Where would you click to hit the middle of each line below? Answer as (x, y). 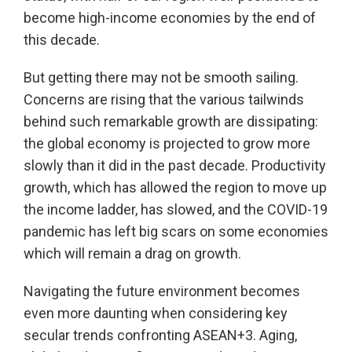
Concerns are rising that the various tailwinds (164, 99)
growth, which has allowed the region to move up (175, 187)
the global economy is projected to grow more (167, 143)
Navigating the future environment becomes (162, 291)
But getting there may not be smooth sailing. (161, 77)
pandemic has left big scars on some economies (176, 231)
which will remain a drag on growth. (132, 253)
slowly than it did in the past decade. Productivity (175, 165)
